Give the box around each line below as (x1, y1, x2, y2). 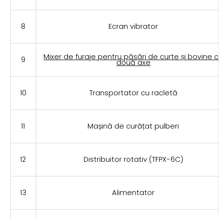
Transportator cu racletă (89, 88, 177, 98)
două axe (116, 58, 151, 68)
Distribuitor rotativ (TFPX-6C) (83, 154, 183, 165)
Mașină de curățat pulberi (88, 121, 179, 131)
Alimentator (112, 188, 155, 198)
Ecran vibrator (109, 22, 158, 32)
